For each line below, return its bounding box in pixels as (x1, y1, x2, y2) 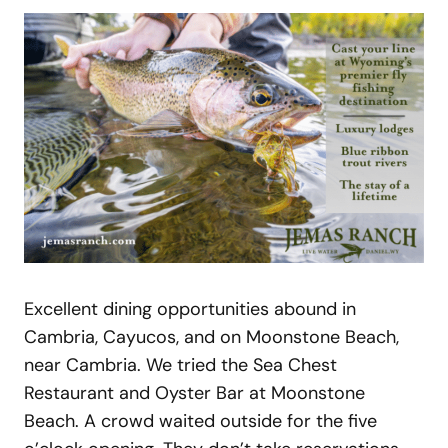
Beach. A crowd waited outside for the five (24, 408, 377, 433)
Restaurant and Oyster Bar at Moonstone (24, 380, 365, 405)
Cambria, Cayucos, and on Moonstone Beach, (24, 324, 399, 349)
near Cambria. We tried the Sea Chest (24, 352, 337, 377)
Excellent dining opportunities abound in (24, 296, 356, 321)
